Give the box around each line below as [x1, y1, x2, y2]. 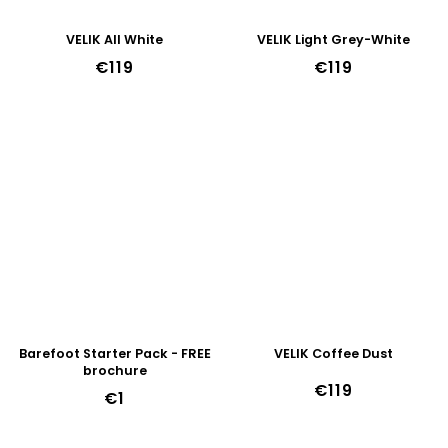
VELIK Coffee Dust [274, 345, 393, 362]
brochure [82, 362, 147, 379]
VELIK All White [66, 31, 163, 48]
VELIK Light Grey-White [257, 31, 410, 48]
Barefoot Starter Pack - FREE [18, 345, 211, 362]
